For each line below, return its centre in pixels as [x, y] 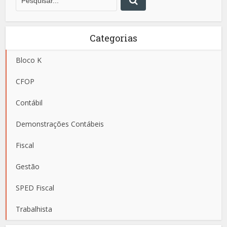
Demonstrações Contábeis [60, 124]
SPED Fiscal [35, 187]
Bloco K [29, 60]
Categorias [113, 38]
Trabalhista [34, 209]
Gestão [28, 166]
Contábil [29, 102]
